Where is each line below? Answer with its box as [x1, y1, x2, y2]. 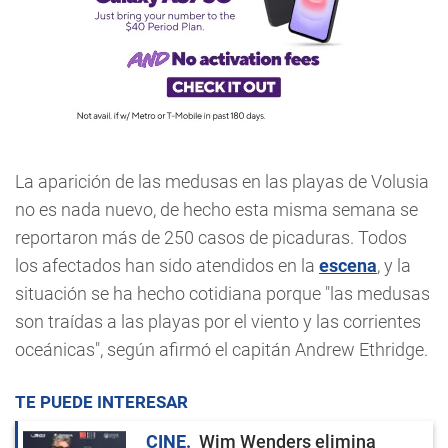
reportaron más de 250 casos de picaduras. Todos [15, 227, 407, 248]
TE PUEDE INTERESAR [15, 392, 188, 412]
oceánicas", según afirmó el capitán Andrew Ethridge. [15, 339, 428, 360]
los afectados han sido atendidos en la [15, 255, 319, 276]
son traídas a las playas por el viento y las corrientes [15, 311, 421, 332]
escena [319, 255, 377, 276]
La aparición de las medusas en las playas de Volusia [15, 171, 429, 192]
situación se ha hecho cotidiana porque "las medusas [15, 283, 430, 304]
